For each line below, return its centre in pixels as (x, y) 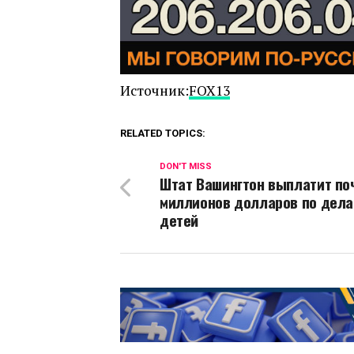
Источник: (154, 90)
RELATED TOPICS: (163, 133)
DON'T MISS (186, 166)
